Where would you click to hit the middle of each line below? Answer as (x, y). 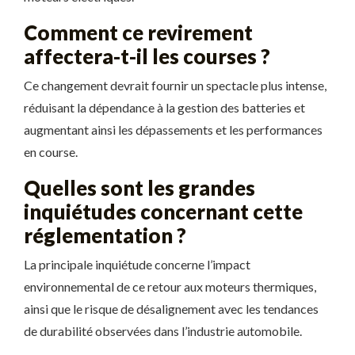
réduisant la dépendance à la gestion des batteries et (164, 107)
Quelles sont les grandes (139, 188)
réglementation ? (105, 235)
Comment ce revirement (138, 32)
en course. (51, 152)
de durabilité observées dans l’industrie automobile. (163, 331)
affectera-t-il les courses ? (147, 56)
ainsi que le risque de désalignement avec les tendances (171, 309)
